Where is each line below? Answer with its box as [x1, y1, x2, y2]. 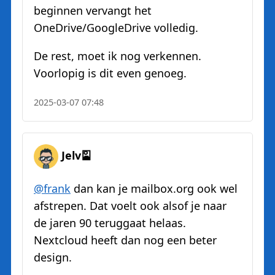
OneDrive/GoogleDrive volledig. [34, 20, 198, 36]
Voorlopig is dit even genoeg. [34, 66, 187, 81]
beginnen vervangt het [34, 3, 152, 18]
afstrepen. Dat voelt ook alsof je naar [34, 198, 227, 214]
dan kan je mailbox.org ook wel [71, 181, 238, 196]
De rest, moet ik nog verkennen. [34, 48, 201, 64]
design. [34, 250, 72, 265]
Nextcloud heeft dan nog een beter [34, 233, 217, 248]
